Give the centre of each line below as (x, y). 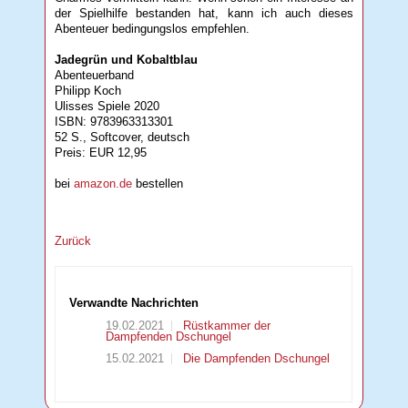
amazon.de (103, 183)
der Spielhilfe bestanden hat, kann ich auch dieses (204, 13)
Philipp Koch (88, 90)
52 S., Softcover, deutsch (122, 137)
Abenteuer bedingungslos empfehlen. (153, 28)
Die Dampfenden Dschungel (255, 359)
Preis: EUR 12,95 (101, 152)
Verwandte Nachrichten (134, 302)
